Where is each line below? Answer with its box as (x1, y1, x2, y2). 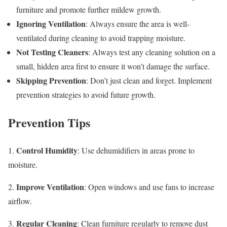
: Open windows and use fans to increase (84, 181, 214, 193)
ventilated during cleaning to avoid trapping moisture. (16, 32, 185, 44)
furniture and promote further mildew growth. (16, 4, 161, 15)
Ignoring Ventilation (16, 18, 86, 30)
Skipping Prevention (16, 74, 86, 87)
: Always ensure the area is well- (86, 18, 190, 29)
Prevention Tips (8, 113, 90, 132)
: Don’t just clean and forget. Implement (86, 75, 212, 86)
